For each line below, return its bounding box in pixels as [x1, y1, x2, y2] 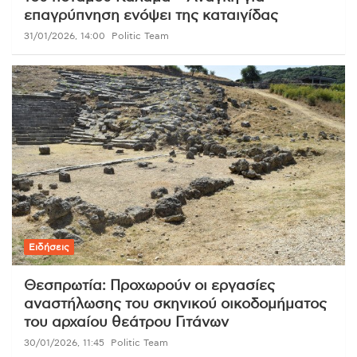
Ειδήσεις [29, 242, 69, 253]
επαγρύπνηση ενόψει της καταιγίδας [24, 9, 278, 24]
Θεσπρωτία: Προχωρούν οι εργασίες [24, 279, 275, 294]
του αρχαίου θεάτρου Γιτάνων [24, 316, 229, 331]
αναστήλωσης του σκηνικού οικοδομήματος [24, 297, 327, 312]
